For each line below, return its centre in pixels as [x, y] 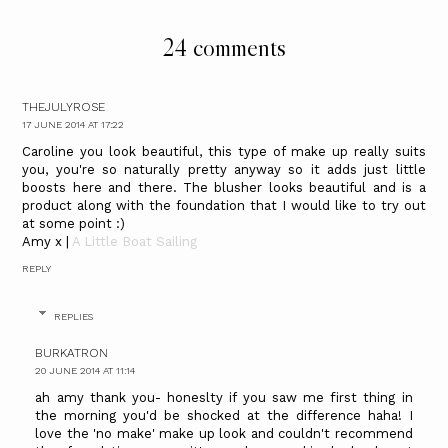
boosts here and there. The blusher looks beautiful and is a [224, 187]
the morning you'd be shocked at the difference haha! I [224, 416]
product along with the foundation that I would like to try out [224, 205]
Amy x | [47, 241]
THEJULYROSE [64, 106]
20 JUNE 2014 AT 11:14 [85, 371]
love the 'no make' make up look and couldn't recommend [224, 434]
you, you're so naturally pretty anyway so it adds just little [224, 169]
